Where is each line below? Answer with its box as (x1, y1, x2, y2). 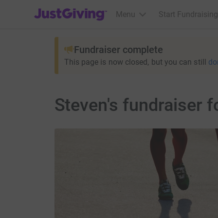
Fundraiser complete (73, 44, 163, 55)
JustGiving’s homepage (34, 3, 114, 13)
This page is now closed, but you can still (64, 57, 206, 67)
